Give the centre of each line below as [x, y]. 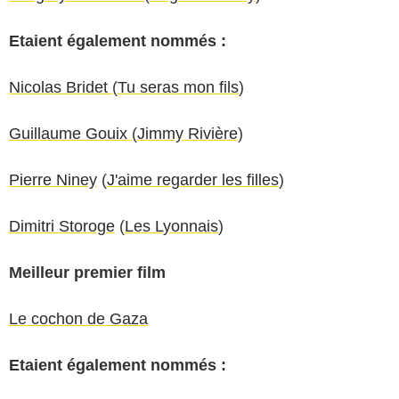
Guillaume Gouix [70, 133]
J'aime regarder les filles [193, 179]
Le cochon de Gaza [78, 318]
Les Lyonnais [171, 226]
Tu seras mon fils [178, 87]
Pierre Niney [53, 179]
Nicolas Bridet [61, 87]
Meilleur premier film [87, 272]
